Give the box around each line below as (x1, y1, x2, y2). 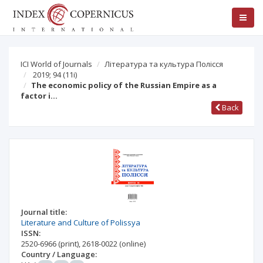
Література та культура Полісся (104, 59, 223, 69)
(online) (119, 238, 146, 249)
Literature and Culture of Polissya (21, 217, 140, 228)
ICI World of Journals (21, 59, 92, 69)
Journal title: (21, 207, 67, 217)
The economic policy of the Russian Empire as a (31, 80, 217, 90)
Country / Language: (21, 249, 97, 259)
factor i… (21, 90, 58, 101)
